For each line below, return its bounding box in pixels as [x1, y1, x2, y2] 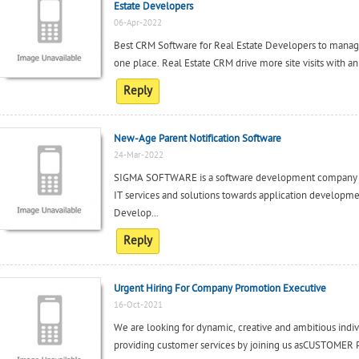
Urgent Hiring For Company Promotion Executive [113, 282, 326, 295]
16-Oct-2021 [113, 300, 163, 310]
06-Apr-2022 [113, 18, 162, 28]
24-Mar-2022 [113, 150, 163, 160]
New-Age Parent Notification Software [113, 132, 281, 145]
